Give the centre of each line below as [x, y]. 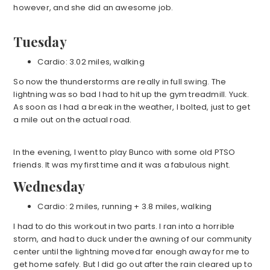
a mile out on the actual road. [73, 120]
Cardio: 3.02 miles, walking [91, 62]
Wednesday [49, 187]
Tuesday [40, 42]
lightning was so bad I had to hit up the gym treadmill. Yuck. [131, 95]
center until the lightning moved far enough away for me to [131, 252]
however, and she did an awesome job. [93, 8]
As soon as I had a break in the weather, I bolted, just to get [132, 107]
